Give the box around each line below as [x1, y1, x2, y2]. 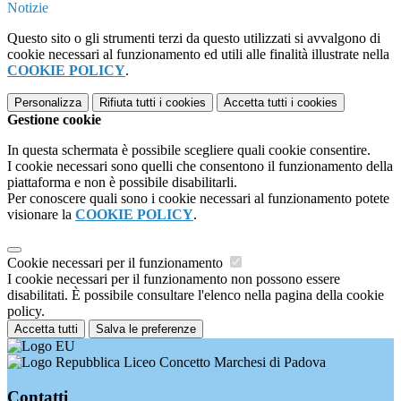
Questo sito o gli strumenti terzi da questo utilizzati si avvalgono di [7, 30, 380, 47]
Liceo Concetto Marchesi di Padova [120, 354, 326, 371]
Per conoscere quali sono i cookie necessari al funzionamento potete [7, 191, 389, 207]
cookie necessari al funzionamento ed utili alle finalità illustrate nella [7, 47, 389, 63]
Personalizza [14, 96, 81, 110]
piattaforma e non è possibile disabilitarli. [7, 175, 237, 191]
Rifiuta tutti [99, 96, 156, 110]
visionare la [7, 207, 75, 223]
